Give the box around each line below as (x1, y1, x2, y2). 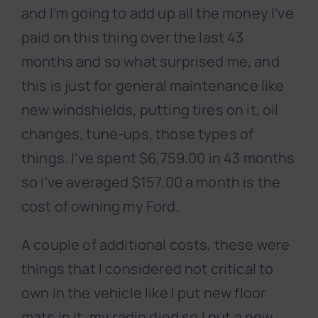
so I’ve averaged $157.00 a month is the (21, 172, 281, 192)
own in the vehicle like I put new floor (21, 283, 266, 303)
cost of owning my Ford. (21, 197, 180, 216)
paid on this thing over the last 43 (21, 28, 244, 48)
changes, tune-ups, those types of (21, 124, 254, 144)
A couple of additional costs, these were (21, 235, 290, 255)
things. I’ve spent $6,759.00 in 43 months (21, 148, 295, 168)
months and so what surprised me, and (21, 52, 280, 72)
